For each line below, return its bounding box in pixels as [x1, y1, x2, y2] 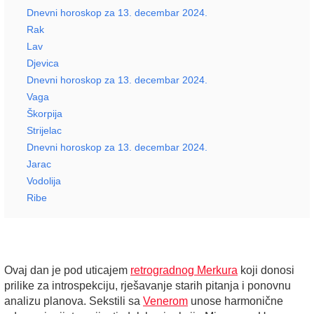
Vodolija [27, 175, 61, 186]
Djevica [27, 57, 59, 69]
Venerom [143, 294, 188, 307]
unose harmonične [188, 294, 283, 307]
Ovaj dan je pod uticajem [4, 264, 130, 276]
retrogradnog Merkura [130, 264, 238, 276]
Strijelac [27, 124, 62, 136]
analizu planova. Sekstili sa [4, 294, 143, 307]
